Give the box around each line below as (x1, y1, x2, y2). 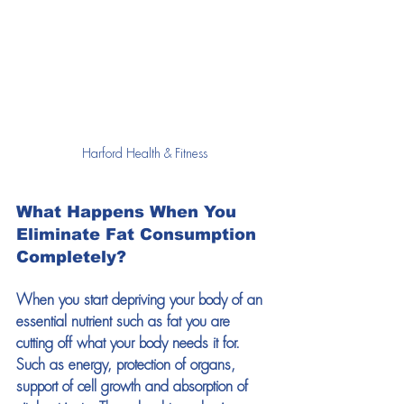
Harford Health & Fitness (81, 147, 207, 162)
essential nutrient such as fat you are (16, 315, 234, 331)
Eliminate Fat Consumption (16, 225, 262, 244)
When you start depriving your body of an (16, 293, 267, 309)
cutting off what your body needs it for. (16, 336, 244, 353)
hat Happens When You (32, 203, 242, 222)
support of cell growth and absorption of (16, 380, 252, 396)
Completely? (16, 248, 126, 267)
